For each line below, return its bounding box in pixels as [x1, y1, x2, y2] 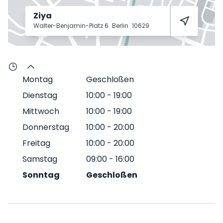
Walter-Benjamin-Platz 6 [33, 21, 110, 30]
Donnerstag [22, 121, 69, 133]
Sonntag [22, 169, 60, 181]
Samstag [22, 153, 57, 165]
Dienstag [22, 90, 57, 101]
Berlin [111, 21, 130, 30]
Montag [22, 74, 53, 85]
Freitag [22, 137, 50, 149]
